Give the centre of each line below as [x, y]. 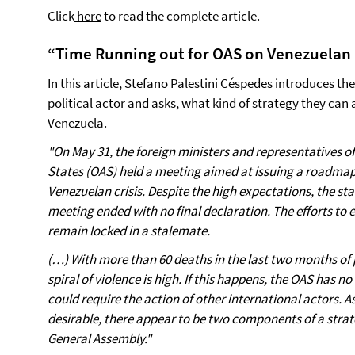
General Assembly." [99, 338]
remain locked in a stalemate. [129, 231]
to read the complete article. [181, 16]
